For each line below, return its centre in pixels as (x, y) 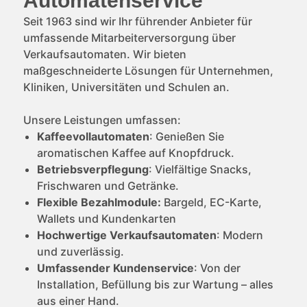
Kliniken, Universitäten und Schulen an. (126, 87)
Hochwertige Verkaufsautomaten (126, 235)
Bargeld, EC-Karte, (211, 202)
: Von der (217, 268)
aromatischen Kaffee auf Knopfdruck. (135, 152)
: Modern (240, 235)
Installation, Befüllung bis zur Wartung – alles (155, 284)
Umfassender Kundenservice (115, 268)
